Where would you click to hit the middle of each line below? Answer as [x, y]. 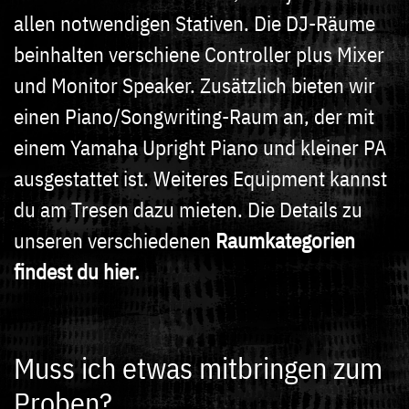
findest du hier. [77, 271]
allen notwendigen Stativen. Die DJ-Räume [194, 22]
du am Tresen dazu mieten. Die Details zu [188, 209]
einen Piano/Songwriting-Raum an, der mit [194, 115]
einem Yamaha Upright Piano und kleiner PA [200, 147]
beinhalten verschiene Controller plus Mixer [199, 53]
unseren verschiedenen [115, 240]
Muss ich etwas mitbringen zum [198, 367]
